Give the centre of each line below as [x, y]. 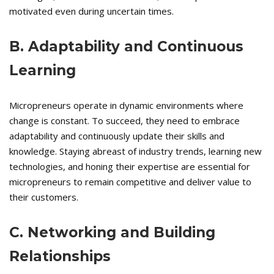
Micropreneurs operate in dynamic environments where [126, 106]
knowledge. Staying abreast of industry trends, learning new [135, 151]
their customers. [44, 197]
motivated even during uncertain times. [91, 11]
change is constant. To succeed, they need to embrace [124, 121]
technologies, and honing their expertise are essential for [130, 167]
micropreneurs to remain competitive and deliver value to [130, 182]
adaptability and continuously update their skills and [117, 136]
